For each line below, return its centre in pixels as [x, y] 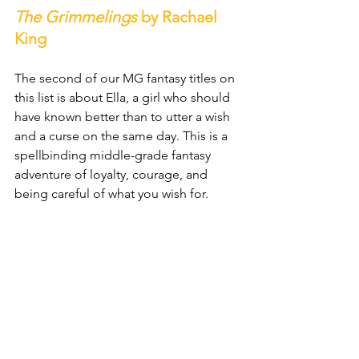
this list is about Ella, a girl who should [124, 97]
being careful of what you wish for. [111, 193]
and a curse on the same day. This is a [123, 135]
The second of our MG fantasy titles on [126, 78]
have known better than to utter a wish [124, 116]
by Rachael [179, 16]
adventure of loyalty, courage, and [113, 174]
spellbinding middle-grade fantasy [114, 155]
